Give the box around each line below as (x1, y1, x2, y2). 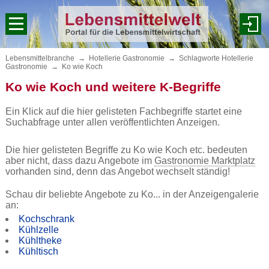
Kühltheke (18, 235, 62, 246)
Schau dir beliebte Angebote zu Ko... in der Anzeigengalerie (5, 189, 259, 199)
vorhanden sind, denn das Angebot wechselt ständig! (5, 166, 230, 177)
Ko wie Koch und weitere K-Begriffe (5, 80, 221, 94)
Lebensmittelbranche (5, 54, 74, 62)
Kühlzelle (18, 225, 59, 235)
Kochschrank (18, 214, 74, 224)
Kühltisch (18, 246, 58, 256)
